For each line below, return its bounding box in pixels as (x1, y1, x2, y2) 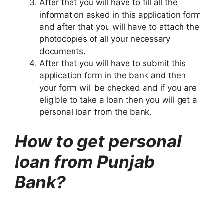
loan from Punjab (15, 151, 155, 172)
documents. (39, 46, 86, 56)
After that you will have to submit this (39, 58, 186, 69)
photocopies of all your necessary (39, 34, 170, 44)
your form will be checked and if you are (39, 83, 197, 93)
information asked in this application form (39, 10, 201, 20)
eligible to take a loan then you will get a (39, 95, 197, 105)
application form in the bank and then (39, 71, 186, 81)
